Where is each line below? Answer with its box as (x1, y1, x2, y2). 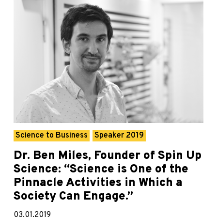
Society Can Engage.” (14, 189, 133, 204)
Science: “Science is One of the (14, 162, 188, 177)
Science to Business (15, 131, 88, 141)
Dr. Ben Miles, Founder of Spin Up (14, 149, 201, 164)
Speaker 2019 (94, 131, 144, 141)
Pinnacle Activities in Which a (14, 176, 183, 191)
